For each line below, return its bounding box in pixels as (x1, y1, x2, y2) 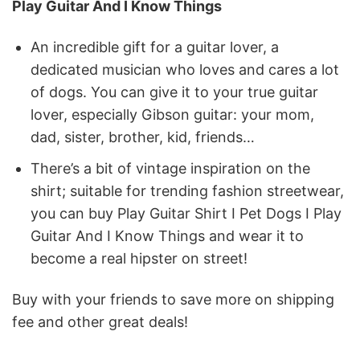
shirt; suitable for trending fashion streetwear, (31, 182, 345, 200)
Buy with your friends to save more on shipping (12, 291, 334, 309)
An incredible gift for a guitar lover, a (31, 39, 280, 56)
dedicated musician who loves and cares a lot (31, 61, 340, 79)
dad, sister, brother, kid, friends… (31, 129, 256, 146)
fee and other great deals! (12, 313, 188, 331)
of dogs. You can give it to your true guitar (31, 84, 319, 101)
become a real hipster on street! (31, 250, 248, 268)
